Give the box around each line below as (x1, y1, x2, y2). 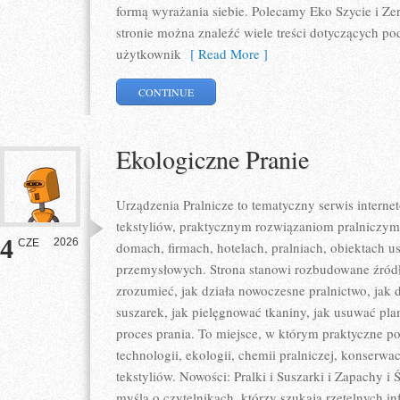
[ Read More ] (181, 45, 268, 62)
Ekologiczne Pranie (116, 142, 309, 176)
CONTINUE (138, 85, 195, 99)
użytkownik (116, 45, 181, 62)
